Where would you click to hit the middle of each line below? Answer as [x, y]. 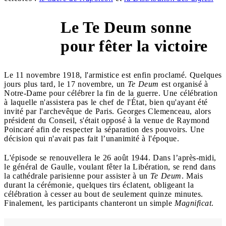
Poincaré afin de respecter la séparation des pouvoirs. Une [104, 129]
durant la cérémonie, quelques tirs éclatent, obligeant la [99, 185]
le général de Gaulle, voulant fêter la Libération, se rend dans [110, 166]
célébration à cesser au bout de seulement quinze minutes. [104, 194]
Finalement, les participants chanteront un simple [89, 203]
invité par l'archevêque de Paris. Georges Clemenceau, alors [107, 111]
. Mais [192, 176]
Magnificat [193, 203]
